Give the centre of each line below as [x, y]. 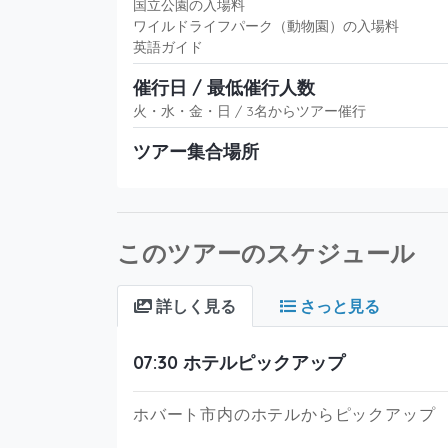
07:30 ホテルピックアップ [239, 362]
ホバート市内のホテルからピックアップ [284, 413]
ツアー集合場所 [196, 151]
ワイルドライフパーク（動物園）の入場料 [266, 25]
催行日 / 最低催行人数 [224, 87]
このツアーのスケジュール [266, 252]
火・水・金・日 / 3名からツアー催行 [249, 110]
